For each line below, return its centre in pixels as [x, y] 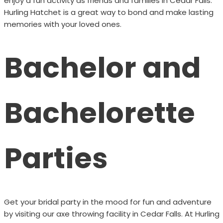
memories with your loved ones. [62, 24]
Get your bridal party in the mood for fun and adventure [108, 202]
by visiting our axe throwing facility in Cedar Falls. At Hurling [111, 214]
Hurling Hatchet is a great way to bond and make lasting [109, 12]
